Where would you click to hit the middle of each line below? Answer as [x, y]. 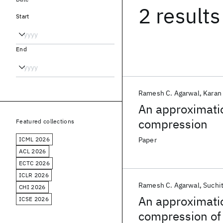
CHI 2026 [32, 187]
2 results [179, 16]
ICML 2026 [34, 139]
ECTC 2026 [34, 163]
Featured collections [45, 121]
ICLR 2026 [34, 175]
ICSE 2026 [34, 199]
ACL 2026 [33, 151]
